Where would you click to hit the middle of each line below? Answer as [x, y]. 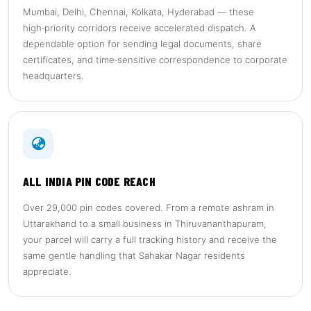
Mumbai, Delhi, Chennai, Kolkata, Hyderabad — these [138, 12]
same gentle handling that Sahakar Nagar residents [134, 255]
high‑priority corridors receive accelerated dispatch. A [140, 28]
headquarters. [53, 76]
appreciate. [47, 271]
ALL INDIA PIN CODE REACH [89, 181]
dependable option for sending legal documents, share [142, 44]
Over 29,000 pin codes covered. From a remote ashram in [149, 208]
